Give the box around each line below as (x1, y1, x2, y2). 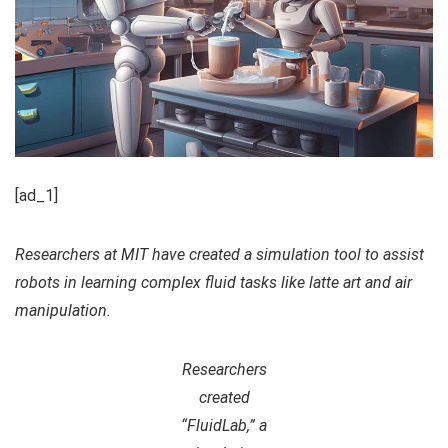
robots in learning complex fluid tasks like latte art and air (15, 273, 412, 293)
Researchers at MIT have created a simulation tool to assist (15, 245, 424, 265)
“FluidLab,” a (181, 416, 267, 436)
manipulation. (15, 301, 111, 321)
